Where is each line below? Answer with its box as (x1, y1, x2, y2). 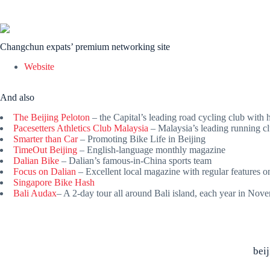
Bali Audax (13, 187, 57, 198)
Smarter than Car (13, 133, 78, 144)
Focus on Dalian (13, 166, 76, 177)
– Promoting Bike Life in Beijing (78, 133, 206, 144)
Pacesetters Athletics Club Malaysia (13, 122, 148, 133)
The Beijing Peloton (13, 111, 90, 122)
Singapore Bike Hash (13, 177, 95, 187)
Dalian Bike (13, 155, 59, 166)
